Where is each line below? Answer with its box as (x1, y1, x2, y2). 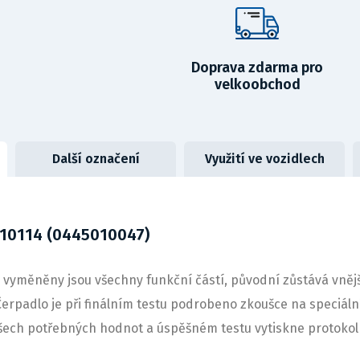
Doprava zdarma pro (191, 59, 324, 76)
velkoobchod (214, 76, 301, 93)
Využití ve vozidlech (204, 151, 325, 166)
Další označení (51, 151, 140, 166)
